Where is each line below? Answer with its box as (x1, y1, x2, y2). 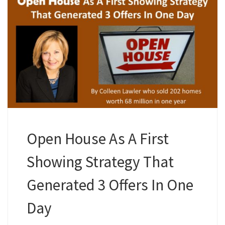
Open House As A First (26, 128, 169, 148)
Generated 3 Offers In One (26, 174, 193, 194)
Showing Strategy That (26, 151, 174, 171)
